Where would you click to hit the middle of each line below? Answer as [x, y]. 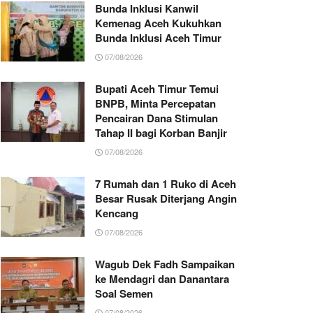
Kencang [117, 213]
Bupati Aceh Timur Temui [157, 89]
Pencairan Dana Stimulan [156, 118]
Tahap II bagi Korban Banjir [161, 133]
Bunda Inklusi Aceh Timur [158, 38]
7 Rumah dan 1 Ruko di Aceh [166, 184]
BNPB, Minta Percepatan [155, 104]
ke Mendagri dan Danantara [162, 279]
